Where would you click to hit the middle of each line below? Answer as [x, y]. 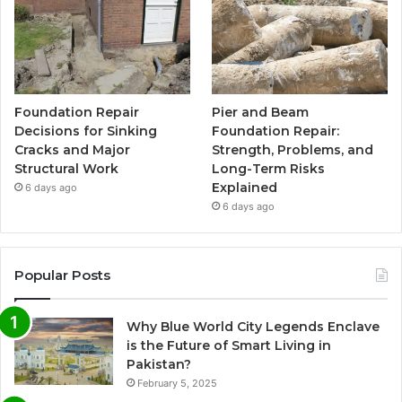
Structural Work [66, 168]
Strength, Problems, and [293, 149]
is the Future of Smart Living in [229, 345]
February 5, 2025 [177, 383]
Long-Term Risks [269, 168]
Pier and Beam [261, 112]
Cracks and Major [72, 149]
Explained [245, 187]
